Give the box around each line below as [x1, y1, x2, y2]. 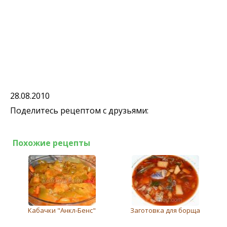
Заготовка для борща [130, 206, 200, 215]
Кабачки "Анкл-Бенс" [28, 206, 96, 215]
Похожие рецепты [13, 137, 90, 148]
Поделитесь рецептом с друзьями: [10, 105, 148, 116]
